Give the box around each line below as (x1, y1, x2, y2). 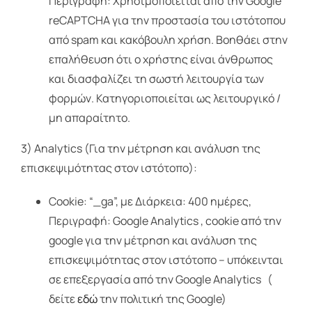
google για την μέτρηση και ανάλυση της (48, 233, 257, 249)
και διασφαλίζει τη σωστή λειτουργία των (48, 71, 264, 87)
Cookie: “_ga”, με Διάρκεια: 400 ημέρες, (48, 194, 251, 210)
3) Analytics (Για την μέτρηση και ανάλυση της (20, 141, 260, 157)
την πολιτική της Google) (97, 291, 226, 307)
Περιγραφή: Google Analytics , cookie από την (48, 213, 281, 229)
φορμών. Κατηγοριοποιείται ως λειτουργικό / (48, 91, 281, 107)
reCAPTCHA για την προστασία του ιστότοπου (48, 13, 286, 29)
